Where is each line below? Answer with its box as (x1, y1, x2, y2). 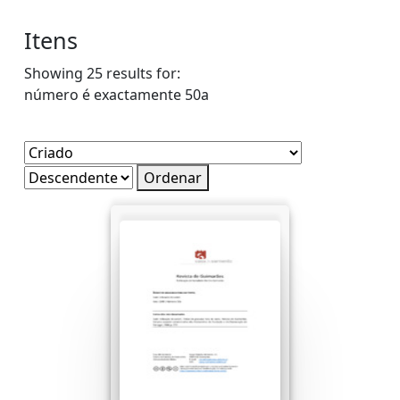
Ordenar (144, 168, 202, 188)
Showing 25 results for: (24, 63, 180, 84)
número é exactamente (24, 85, 181, 105)
